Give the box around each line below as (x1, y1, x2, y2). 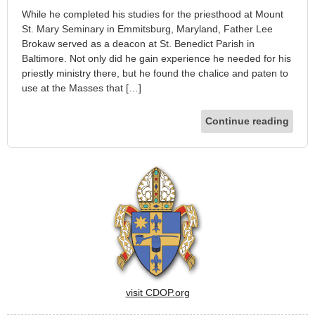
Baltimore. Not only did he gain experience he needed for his (22, 52, 291, 64)
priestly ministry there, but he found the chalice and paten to (22, 67, 288, 79)
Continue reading (205, 115, 289, 127)
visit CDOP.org (125, 286, 190, 298)
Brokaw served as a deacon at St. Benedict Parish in (22, 37, 255, 49)
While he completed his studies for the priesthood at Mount (22, 8, 283, 20)
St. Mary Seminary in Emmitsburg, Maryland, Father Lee (22, 22, 273, 34)
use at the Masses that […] (22, 82, 141, 94)
